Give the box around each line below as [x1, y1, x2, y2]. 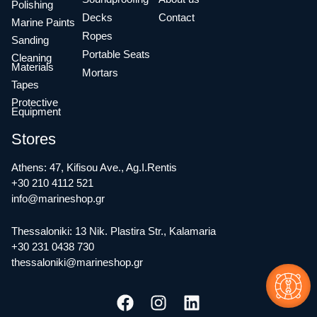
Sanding [11, 33, 49, 46]
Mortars [81, 66, 118, 79]
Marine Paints [11, 16, 75, 28]
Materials [11, 60, 54, 73]
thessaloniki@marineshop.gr [11, 256, 143, 269]
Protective [11, 96, 58, 108]
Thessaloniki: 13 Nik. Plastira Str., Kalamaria [11, 225, 216, 238]
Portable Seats [81, 47, 150, 60]
